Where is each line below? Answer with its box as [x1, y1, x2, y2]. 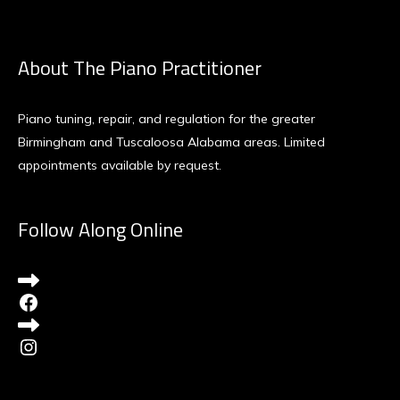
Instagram [17, 332, 121, 360]
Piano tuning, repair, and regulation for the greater [18, 111, 315, 127]
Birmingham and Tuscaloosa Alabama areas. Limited [18, 134, 325, 150]
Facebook [17, 287, 110, 315]
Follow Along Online [18, 214, 183, 245]
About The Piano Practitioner [18, 53, 262, 83]
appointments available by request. [18, 157, 221, 173]
